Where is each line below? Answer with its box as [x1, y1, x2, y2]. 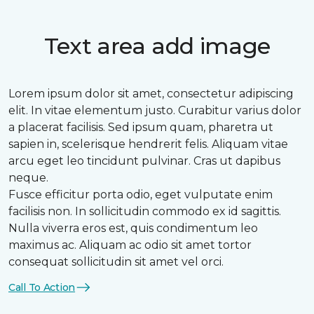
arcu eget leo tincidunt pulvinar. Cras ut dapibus [8, 154, 280, 168]
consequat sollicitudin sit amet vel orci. [8, 255, 224, 268]
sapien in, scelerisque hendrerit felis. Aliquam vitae [8, 137, 288, 151]
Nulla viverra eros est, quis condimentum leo [8, 221, 258, 235]
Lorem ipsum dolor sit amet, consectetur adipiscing [8, 87, 294, 100]
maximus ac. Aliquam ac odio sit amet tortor [8, 238, 252, 252]
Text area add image [43, 32, 271, 60]
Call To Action [8, 280, 76, 294]
